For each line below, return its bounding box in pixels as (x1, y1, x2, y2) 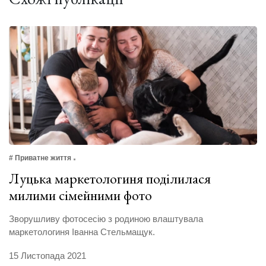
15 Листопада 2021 (9, 251, 86, 261)
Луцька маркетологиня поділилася (9, 169, 211, 188)
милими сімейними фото (9, 186, 152, 205)
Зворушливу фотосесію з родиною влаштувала (9, 214, 203, 224)
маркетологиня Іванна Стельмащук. (9, 227, 157, 237)
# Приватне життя (9, 154, 71, 163)
